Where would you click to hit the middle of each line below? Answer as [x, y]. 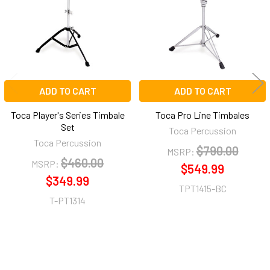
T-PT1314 [67, 200]
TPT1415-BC [202, 188]
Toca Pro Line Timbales [202, 115]
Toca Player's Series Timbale [67, 115]
